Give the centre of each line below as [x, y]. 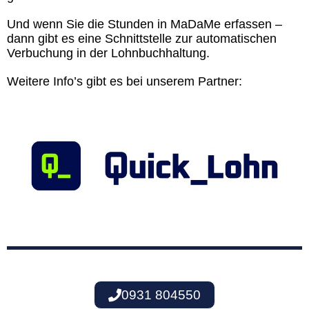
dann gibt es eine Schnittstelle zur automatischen [142, 39]
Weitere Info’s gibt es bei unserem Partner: [124, 81]
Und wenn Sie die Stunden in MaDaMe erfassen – [144, 24]
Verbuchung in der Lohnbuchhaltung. [108, 53]
